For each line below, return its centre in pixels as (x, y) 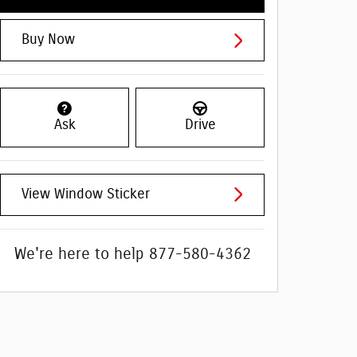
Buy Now (48, 40)
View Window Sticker (86, 194)
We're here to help (79, 254)
